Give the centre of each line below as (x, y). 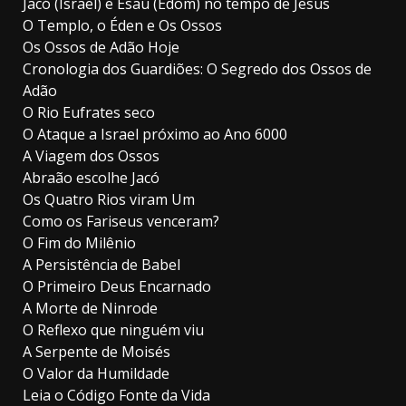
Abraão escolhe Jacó (91, 177)
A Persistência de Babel (101, 264)
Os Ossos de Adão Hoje (101, 47)
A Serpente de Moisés (97, 351)
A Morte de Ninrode (90, 308)
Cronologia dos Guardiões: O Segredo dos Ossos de (197, 68)
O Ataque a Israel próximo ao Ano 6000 (155, 134)
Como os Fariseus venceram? (121, 221)
